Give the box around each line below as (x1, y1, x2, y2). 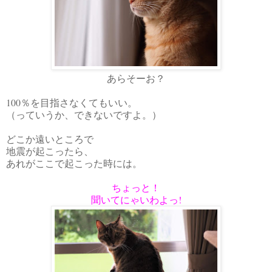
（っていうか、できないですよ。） (6, 107, 161, 121)
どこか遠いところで (6, 132, 93, 145)
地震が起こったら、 (6, 144, 93, 157)
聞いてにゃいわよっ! (90, 192, 182, 206)
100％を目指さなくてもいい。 (6, 95, 137, 109)
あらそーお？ (107, 71, 165, 84)
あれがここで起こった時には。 (6, 156, 142, 169)
